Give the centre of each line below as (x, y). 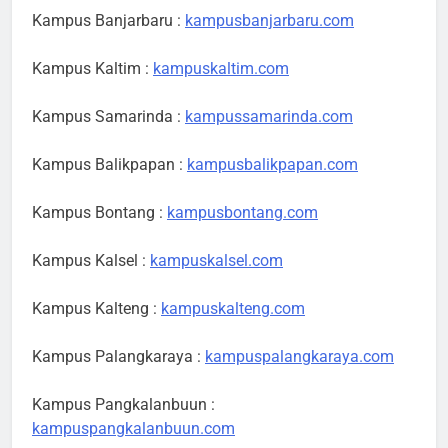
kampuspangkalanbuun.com (133, 429)
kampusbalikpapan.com (272, 165)
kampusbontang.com (242, 213)
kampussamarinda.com (269, 117)
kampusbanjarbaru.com (269, 21)
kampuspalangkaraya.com (299, 357)
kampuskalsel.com (216, 261)
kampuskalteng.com (233, 309)
